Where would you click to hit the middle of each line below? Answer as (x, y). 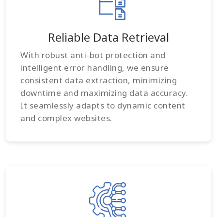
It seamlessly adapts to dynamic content (103, 105)
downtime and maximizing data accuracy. (104, 93)
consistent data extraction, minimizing (99, 80)
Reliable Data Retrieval (108, 37)
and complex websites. (66, 118)
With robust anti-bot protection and (93, 55)
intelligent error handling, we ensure (95, 67)
